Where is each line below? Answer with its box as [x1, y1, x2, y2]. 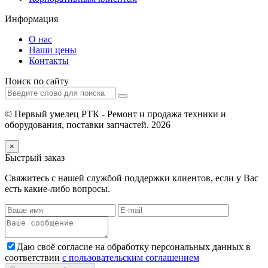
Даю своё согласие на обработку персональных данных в [17, 241, 251, 252]
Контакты [29, 55, 69, 66]
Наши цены [29, 44, 77, 55]
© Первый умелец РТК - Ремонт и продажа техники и [5, 108, 226, 119]
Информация [5, 13, 58, 24]
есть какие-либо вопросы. [5, 183, 110, 194]
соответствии [5, 252, 62, 263]
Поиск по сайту [5, 75, 69, 86]
